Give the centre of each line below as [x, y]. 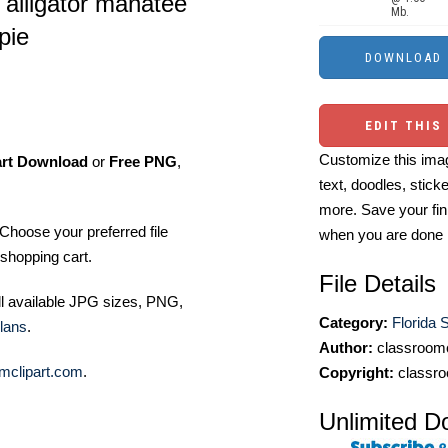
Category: [353, 322]
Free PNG [143, 161]
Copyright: [356, 372]
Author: [346, 347]
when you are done [381, 234]
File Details [377, 283]
